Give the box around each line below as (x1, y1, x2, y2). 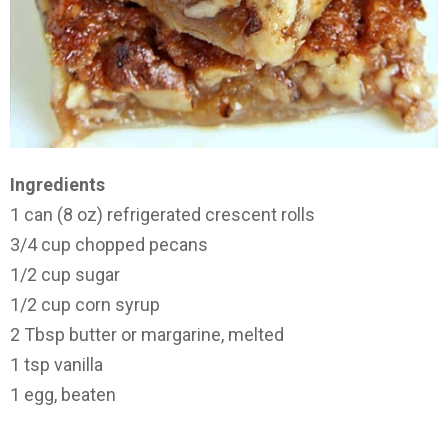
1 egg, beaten (10, 384, 116, 406)
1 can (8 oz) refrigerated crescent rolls (10, 204, 315, 226)
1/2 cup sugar (10, 264, 120, 286)
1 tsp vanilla (10, 354, 103, 376)
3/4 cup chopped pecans (10, 234, 208, 256)
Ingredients (10, 174, 105, 196)
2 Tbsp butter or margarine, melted (10, 324, 284, 346)
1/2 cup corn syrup (10, 294, 160, 316)
